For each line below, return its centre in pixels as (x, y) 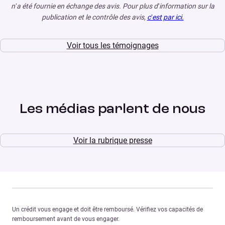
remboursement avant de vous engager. (66, 219)
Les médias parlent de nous (113, 109)
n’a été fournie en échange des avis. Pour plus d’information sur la (113, 6)
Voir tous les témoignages (113, 46)
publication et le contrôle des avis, (94, 17)
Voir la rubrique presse (113, 141)
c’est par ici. (165, 17)
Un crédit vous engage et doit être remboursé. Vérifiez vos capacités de (107, 209)
